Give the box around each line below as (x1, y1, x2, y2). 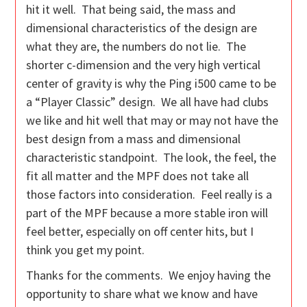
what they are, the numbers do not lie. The (26, 38, 247, 55)
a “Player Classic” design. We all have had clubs (26, 94, 269, 110)
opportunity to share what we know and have (26, 286, 258, 302)
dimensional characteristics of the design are (26, 20, 258, 36)
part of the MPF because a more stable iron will (26, 205, 269, 221)
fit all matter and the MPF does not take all (26, 168, 249, 184)
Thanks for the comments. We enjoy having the (26, 267, 271, 284)
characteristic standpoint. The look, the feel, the (26, 149, 277, 166)
